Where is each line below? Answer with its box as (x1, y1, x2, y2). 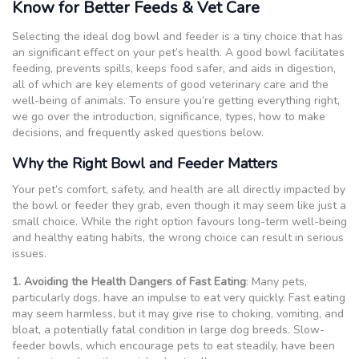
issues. (12, 245, 46, 261)
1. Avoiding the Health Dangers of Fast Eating (12, 273, 246, 289)
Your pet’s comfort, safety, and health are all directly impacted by (12, 181, 345, 197)
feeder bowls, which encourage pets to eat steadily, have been (12, 337, 335, 353)
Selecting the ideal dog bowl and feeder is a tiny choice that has (12, 28, 343, 44)
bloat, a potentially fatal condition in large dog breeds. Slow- (12, 321, 325, 337)
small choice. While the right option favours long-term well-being (12, 213, 347, 229)
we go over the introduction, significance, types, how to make (12, 108, 325, 124)
